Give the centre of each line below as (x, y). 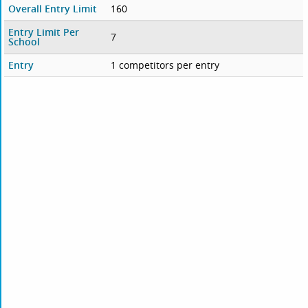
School (24, 42)
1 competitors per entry (165, 65)
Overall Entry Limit (53, 9)
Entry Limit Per (44, 32)
